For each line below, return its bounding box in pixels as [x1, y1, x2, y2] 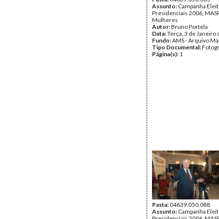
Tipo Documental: [152, 44, 202, 51]
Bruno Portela [171, 23, 208, 30]
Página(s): [152, 50, 179, 58]
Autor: [152, 23, 171, 30]
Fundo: [152, 37, 172, 44]
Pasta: [152, 201, 170, 208]
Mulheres [152, 16, 178, 23]
